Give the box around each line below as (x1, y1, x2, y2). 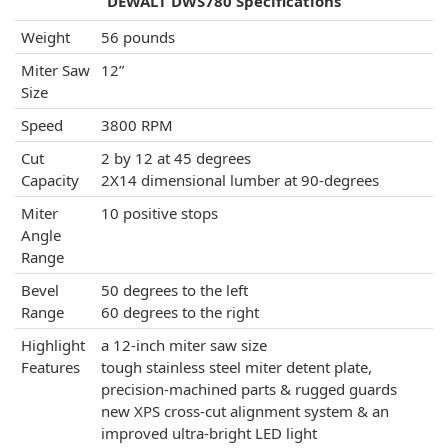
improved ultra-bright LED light (101, 423, 317, 444)
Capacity (21, 170, 79, 191)
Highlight (21, 335, 85, 356)
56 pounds (101, 27, 175, 48)
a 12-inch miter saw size (101, 335, 267, 356)
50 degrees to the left (101, 280, 248, 301)
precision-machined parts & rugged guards (101, 379, 397, 400)
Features (21, 357, 80, 378)
